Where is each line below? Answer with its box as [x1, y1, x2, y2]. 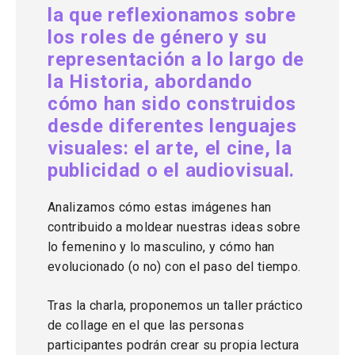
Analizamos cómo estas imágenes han [48, 200, 272, 215]
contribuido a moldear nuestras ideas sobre [48, 219, 301, 235]
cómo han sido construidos [48, 93, 296, 115]
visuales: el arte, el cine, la [48, 137, 292, 159]
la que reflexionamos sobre [48, 4, 296, 26]
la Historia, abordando [48, 71, 253, 93]
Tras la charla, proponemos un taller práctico [48, 298, 303, 313]
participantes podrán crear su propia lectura [48, 338, 300, 353]
